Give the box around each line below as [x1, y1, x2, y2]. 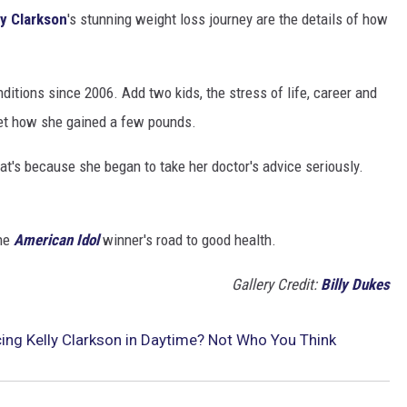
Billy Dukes [321, 274, 390, 293]
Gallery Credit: [232, 274, 321, 293]
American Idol [14, 230, 99, 249]
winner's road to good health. [99, 230, 276, 249]
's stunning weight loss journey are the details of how [67, 9, 388, 28]
